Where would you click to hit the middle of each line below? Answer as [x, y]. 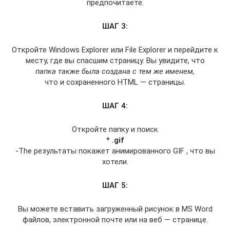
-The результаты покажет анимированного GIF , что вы [115, 151]
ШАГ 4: [115, 106]
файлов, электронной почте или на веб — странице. [115, 220]
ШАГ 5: [115, 186]
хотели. [115, 162]
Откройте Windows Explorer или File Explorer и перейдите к [115, 50]
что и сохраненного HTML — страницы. [115, 82]
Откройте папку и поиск [115, 130]
